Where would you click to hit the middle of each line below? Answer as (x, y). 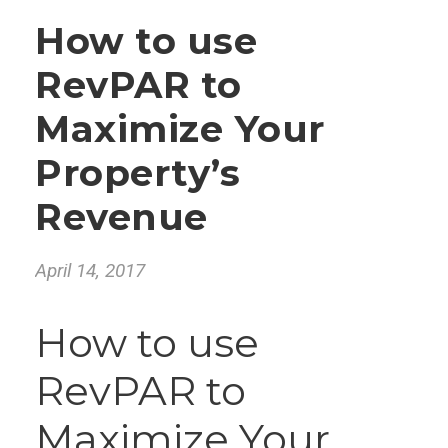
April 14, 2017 (90, 270)
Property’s (137, 172)
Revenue (121, 216)
